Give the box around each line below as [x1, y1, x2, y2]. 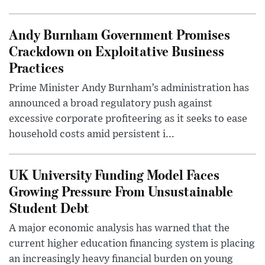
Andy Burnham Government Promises [9, 24, 230, 43]
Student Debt [9, 198, 89, 216]
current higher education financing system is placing [9, 238, 255, 249]
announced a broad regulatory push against [9, 98, 212, 109]
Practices [9, 57, 64, 76]
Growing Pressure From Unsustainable [9, 181, 233, 200]
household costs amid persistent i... [9, 128, 174, 140]
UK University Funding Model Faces [9, 164, 219, 183]
